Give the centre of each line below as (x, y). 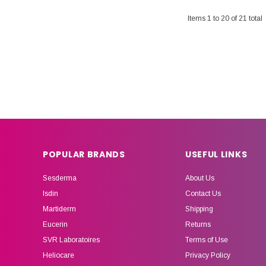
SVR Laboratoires (71, 240)
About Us (199, 178)
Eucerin (55, 225)
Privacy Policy (208, 256)
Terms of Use (206, 240)
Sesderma (60, 178)
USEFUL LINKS (216, 155)
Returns (198, 225)
